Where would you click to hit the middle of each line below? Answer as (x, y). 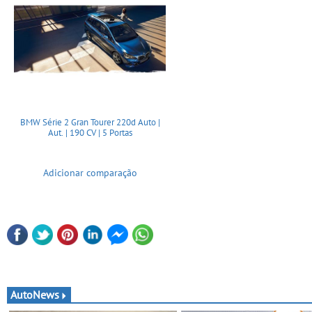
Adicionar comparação (90, 173)
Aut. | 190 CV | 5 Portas (90, 133)
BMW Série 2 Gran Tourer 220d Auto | (90, 123)
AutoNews (35, 294)
